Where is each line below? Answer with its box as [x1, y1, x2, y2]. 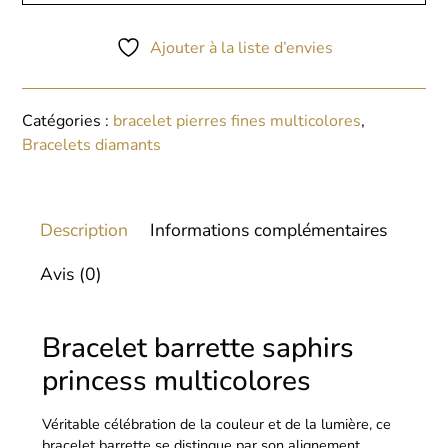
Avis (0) [39, 262, 102, 287]
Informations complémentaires [150, 218, 388, 243]
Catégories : [22, 110, 114, 133]
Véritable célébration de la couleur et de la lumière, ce [42, 414, 392, 435]
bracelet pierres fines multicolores [113, 110, 362, 133]
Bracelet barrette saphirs [42, 329, 355, 368]
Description [39, 218, 128, 243]
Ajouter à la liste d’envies [149, 37, 333, 60]
